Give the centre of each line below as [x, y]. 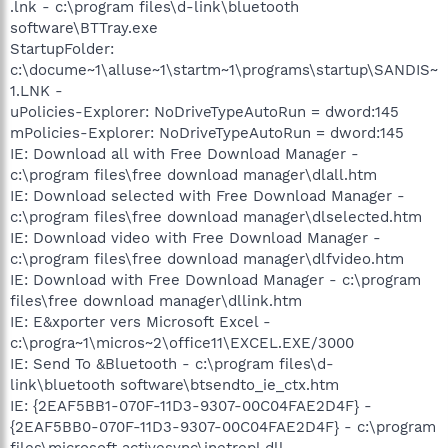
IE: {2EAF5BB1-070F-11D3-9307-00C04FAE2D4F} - [191, 405]
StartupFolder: [62, 48]
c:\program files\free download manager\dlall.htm [193, 174]
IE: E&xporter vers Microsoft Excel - [140, 321]
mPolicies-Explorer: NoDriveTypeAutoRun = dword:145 [207, 132]
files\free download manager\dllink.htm [156, 300]
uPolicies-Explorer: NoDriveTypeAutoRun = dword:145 [204, 111]
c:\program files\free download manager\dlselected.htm [216, 216]
